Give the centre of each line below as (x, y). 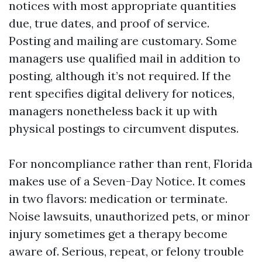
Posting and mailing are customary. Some (123, 41)
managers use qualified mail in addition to (125, 58)
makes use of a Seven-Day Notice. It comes (127, 181)
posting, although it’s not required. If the (120, 76)
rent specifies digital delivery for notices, (122, 93)
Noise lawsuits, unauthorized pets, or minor (129, 216)
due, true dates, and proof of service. (109, 23)
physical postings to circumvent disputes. (124, 128)
